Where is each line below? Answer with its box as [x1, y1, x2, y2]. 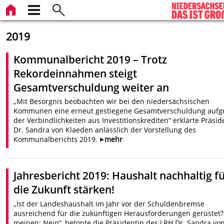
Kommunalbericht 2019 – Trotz [13, 52, 167, 66]
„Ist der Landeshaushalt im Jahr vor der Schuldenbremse [13, 198, 205, 208]
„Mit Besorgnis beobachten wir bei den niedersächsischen [13, 96, 210, 106]
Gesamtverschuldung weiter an [13, 80, 169, 94]
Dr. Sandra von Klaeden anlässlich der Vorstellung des [13, 125, 196, 135]
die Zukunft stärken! [13, 182, 115, 197]
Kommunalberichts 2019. [13, 134, 100, 144]
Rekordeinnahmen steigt [13, 66, 137, 80]
